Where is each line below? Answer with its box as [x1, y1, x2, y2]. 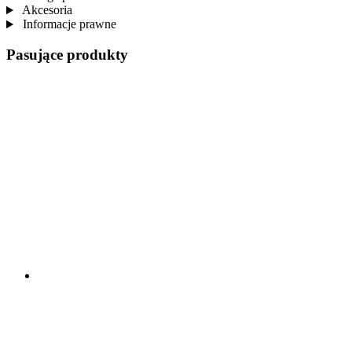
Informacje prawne [19, 17, 116, 31]
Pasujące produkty [6, 46, 128, 64]
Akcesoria [19, 3, 72, 17]
